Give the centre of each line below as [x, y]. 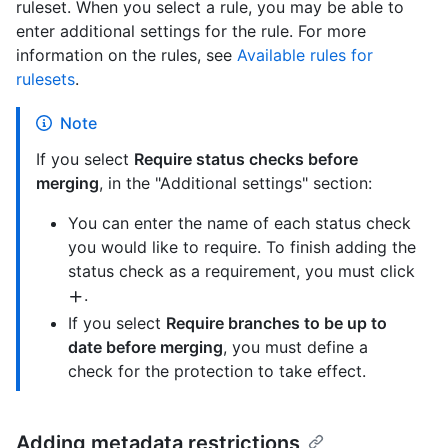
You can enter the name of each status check [239, 223]
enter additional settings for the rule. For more [191, 31]
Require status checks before [246, 159]
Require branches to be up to [276, 323]
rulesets [45, 79]
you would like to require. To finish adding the [242, 247]
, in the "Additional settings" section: [235, 183]
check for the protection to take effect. [217, 371]
